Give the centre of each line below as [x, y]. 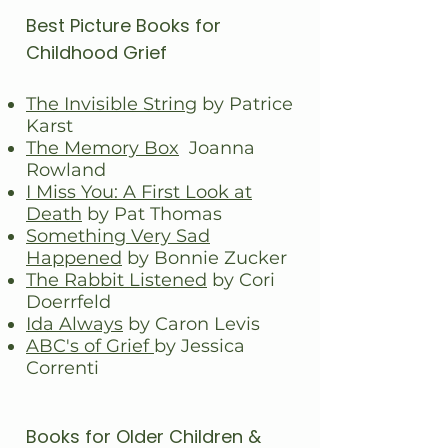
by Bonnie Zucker [204, 258]
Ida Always [74, 324]
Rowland [66, 170]
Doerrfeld [68, 302]
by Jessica [199, 346]
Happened [74, 258]
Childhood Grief [96, 52]
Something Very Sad [118, 236]
